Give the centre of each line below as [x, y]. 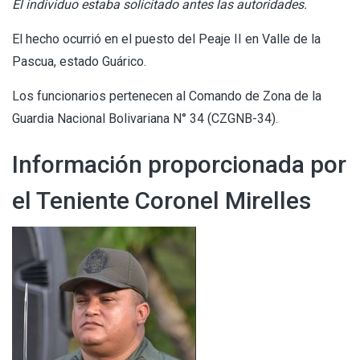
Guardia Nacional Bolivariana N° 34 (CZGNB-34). [145, 118]
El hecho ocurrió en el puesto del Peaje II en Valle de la [166, 39]
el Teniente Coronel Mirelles [162, 200]
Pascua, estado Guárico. [79, 61]
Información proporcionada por [179, 164]
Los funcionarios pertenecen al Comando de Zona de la [167, 96]
